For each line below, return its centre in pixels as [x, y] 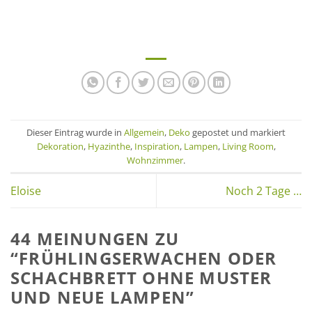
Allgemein [144, 132]
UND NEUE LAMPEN [98, 297]
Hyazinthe [109, 146]
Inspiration [157, 146]
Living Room [248, 146]
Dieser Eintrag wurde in [75, 132]
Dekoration [60, 146]
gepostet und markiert [238, 132]
